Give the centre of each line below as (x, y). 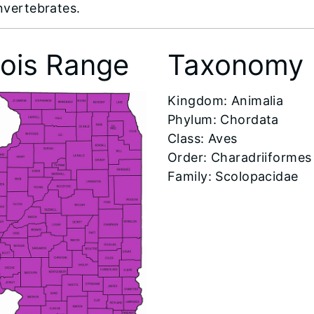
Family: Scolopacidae (233, 177)
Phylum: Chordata (223, 120)
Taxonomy (235, 65)
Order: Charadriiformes (239, 158)
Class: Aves (202, 139)
